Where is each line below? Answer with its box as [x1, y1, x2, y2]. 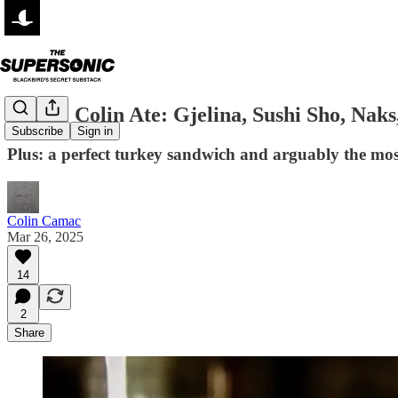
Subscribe [12, 124, 63, 139]
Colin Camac [7, 212, 81, 228]
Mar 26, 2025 [7, 228, 84, 244]
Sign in [77, 124, 113, 139]
